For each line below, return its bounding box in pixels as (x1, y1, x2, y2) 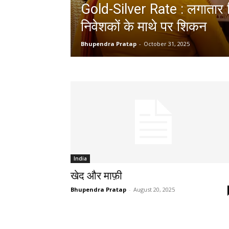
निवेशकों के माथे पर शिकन (81, 18, 207, 35)
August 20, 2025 (133, 186, 175, 193)
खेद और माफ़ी (71, 170, 122, 182)
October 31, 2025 (144, 40, 190, 48)
